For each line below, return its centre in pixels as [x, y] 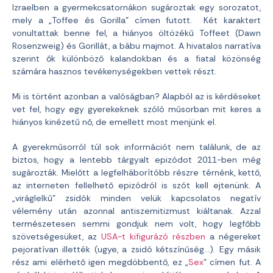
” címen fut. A [232, 262]
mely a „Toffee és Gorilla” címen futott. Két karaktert [136, 20]
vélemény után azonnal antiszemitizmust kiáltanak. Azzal [136, 211]
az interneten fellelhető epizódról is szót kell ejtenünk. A [136, 185]
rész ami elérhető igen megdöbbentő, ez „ [100, 262]
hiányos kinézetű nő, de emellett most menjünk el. [114, 122]
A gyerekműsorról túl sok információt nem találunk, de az [136, 147]
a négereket [233, 236]
